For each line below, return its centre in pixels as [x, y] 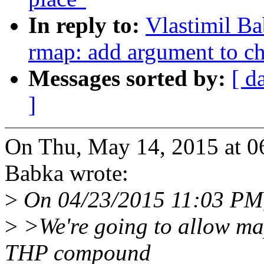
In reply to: [87, 25]
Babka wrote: [67, 173]
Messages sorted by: [130, 78]
